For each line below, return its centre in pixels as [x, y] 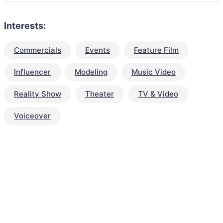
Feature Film [156, 50]
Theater [100, 94]
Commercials [38, 50]
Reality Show [38, 94]
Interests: [25, 26]
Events [98, 50]
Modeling [91, 72]
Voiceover [32, 116]
